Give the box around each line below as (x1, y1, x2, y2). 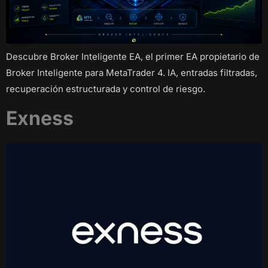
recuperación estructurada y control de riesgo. (6, 83, 205, 95)
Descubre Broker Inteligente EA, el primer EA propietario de (6, 50, 260, 62)
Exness (6, 106, 74, 130)
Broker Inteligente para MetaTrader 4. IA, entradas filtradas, (6, 66, 257, 78)
